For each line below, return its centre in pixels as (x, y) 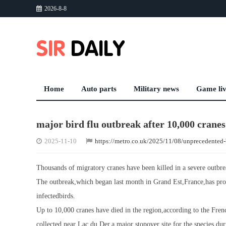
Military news (156, 89)
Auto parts (99, 89)
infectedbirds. (56, 196)
